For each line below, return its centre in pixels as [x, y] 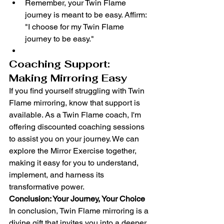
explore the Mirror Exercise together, [74, 151]
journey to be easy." [59, 39]
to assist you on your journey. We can [75, 139]
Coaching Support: [61, 64]
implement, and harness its [57, 175]
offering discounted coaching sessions [78, 127]
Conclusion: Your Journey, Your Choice [77, 199]
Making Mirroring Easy [68, 78]
